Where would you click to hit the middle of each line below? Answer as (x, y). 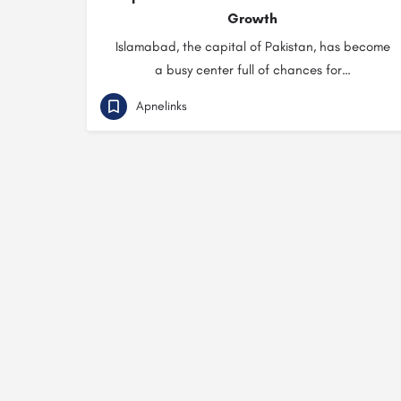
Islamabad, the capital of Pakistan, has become (252, 47)
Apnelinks (162, 106)
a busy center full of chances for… (252, 70)
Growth (252, 18)
